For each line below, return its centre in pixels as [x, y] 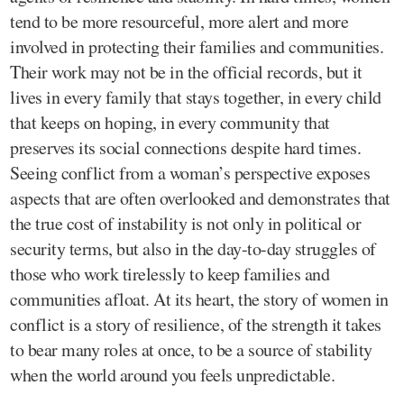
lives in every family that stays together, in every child [196, 96]
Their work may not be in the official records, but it [186, 71]
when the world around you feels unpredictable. [172, 374]
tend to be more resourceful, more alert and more [179, 21]
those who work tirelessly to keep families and [170, 273]
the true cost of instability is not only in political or [185, 223]
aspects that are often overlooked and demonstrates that [200, 197]
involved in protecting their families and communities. [197, 46]
